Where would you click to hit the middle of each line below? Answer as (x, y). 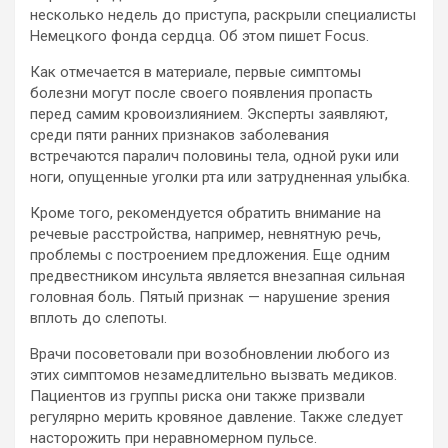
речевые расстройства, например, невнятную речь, (205, 233)
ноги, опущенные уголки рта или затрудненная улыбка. (220, 176)
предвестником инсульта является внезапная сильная (217, 275)
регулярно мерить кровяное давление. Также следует (216, 416)
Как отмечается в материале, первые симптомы (195, 71)
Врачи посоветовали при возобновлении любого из (210, 353)
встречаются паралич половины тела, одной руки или (214, 155)
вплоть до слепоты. (98, 317)
